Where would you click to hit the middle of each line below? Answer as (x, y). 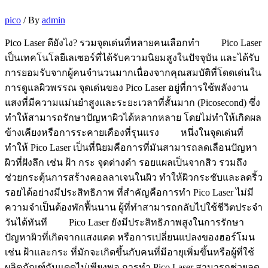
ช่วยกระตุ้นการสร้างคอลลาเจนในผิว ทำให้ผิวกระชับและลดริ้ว (134, 178)
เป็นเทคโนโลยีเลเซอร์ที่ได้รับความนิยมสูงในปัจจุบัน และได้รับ (132, 58)
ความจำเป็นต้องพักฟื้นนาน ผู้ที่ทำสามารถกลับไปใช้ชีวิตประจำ (134, 208)
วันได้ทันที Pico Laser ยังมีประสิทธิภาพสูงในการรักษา (124, 223)
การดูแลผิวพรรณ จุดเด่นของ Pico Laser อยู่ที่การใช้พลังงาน (127, 88)
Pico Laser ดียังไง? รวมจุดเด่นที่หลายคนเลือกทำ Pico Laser (133, 43)
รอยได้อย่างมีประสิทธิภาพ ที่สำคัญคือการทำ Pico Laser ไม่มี (129, 193)
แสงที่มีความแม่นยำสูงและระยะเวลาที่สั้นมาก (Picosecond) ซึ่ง (133, 103)
